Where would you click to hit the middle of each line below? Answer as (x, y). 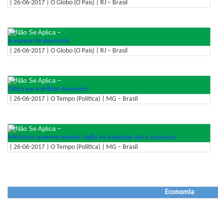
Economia (179, 192)
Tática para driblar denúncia (48, 89)
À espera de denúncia (39, 41)
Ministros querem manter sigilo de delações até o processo (92, 137)
